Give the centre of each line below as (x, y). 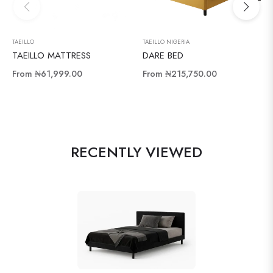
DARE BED (163, 55)
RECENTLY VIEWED (136, 152)
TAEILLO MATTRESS (51, 55)
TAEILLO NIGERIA (166, 42)
